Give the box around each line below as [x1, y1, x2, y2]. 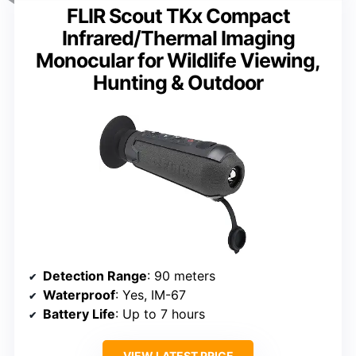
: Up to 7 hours [115, 305, 205, 322]
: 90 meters [147, 267, 215, 284]
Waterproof [43, 286, 115, 303]
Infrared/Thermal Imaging [61, 25, 295, 50]
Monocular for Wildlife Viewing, [36, 48, 320, 72]
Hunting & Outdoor [93, 70, 263, 95]
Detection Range [43, 267, 147, 284]
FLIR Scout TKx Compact [66, 3, 290, 28]
